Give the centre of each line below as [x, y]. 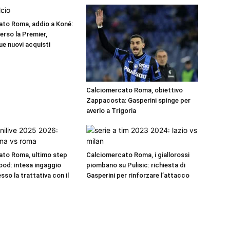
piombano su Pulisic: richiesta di [136, 165]
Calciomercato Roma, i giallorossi [138, 155]
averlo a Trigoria [111, 111]
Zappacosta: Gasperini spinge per [138, 101]
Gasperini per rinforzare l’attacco [138, 176]
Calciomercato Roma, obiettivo [135, 90]
